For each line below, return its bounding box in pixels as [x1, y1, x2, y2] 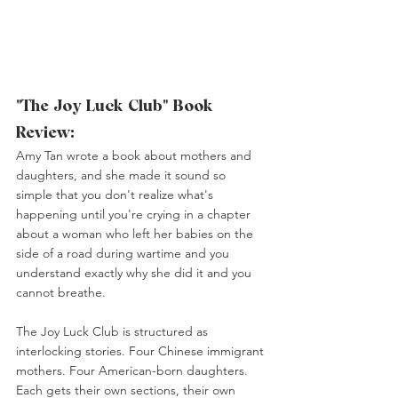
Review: [16, 123, 75, 142]
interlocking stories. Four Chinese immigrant [16, 343, 267, 360]
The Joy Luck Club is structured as [16, 323, 211, 340]
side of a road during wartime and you [16, 245, 233, 262]
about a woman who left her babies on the [16, 226, 257, 243]
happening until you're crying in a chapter [16, 206, 254, 223]
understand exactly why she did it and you [16, 265, 255, 282]
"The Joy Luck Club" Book [16, 96, 218, 115]
